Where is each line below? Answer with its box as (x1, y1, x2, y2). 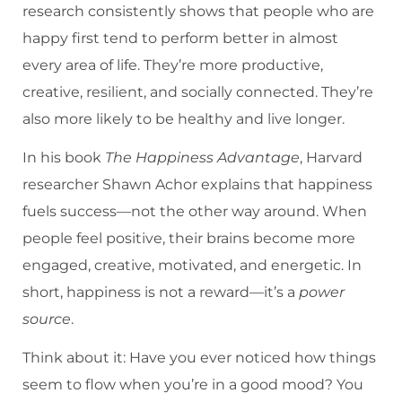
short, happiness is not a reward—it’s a (22, 283, 299, 301)
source (22, 310, 71, 328)
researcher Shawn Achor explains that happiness (22, 175, 372, 193)
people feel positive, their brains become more (22, 229, 355, 247)
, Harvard (300, 148, 363, 166)
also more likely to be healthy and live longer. (22, 109, 345, 127)
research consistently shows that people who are (22, 2, 374, 20)
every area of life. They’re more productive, (22, 56, 323, 74)
